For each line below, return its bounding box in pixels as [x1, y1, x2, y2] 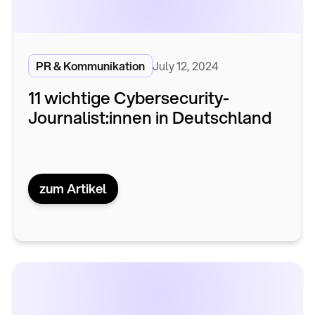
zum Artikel [39, 179, 107, 198]
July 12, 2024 [153, 57, 219, 74]
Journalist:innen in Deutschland [28, 105, 271, 129]
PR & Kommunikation [36, 57, 145, 74]
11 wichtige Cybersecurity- [28, 85, 229, 110]
